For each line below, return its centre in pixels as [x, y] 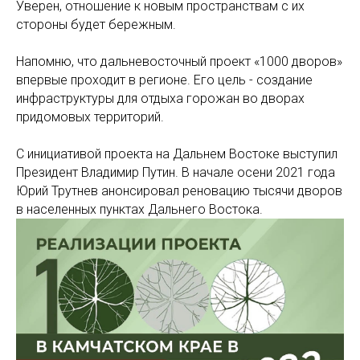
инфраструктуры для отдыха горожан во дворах [160, 98]
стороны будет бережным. [96, 25]
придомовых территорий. [90, 117]
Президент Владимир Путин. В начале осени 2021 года [176, 172]
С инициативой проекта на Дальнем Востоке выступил [177, 154]
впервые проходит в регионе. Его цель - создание [164, 80]
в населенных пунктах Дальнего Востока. [139, 209]
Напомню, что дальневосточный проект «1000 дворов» [179, 61]
